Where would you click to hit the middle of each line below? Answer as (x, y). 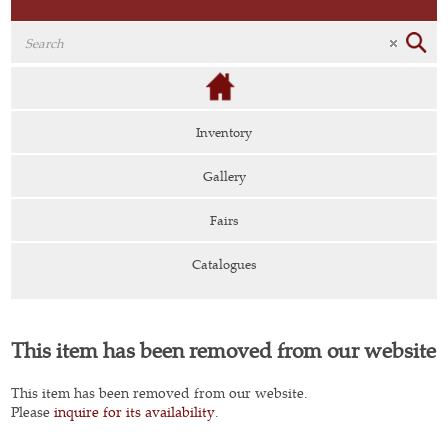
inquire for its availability (135, 411)
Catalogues (224, 264)
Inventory (224, 132)
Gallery (224, 176)
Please (33, 411)
